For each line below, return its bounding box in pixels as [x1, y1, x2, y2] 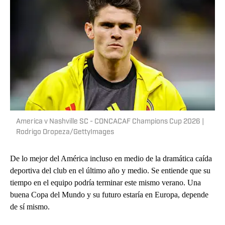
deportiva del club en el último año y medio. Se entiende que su [10, 166, 210, 175]
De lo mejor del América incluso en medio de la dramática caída [10, 154, 212, 163]
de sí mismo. [10, 202, 50, 211]
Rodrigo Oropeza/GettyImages [16, 129, 114, 137]
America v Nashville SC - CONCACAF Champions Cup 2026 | [16, 118, 204, 126]
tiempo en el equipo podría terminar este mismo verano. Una [10, 178, 201, 187]
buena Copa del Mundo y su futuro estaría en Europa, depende [10, 190, 208, 199]
